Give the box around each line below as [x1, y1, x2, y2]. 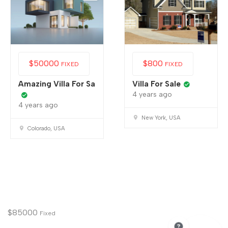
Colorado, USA [27, 125, 65, 132]
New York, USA [141, 115, 180, 122]
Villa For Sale [132, 79, 181, 89]
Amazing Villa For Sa [18, 79, 95, 89]
